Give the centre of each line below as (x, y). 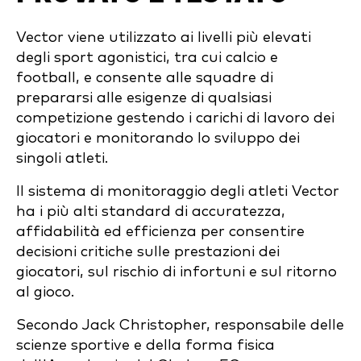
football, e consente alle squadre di (145, 77)
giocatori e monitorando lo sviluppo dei (158, 138)
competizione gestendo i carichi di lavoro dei (175, 118)
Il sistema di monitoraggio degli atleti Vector (178, 191)
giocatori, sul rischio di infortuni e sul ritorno (176, 272)
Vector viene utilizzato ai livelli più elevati (164, 37)
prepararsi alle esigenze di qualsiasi (144, 98)
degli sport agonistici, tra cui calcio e (147, 57)
